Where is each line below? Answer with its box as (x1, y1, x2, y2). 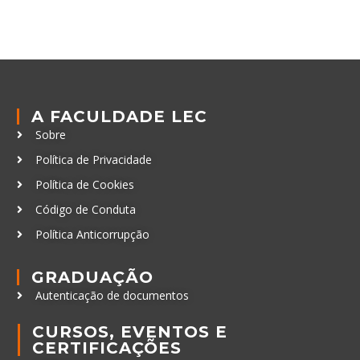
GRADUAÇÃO (31, 268, 153, 288)
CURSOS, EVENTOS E (32, 322, 227, 342)
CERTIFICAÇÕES (32, 338, 182, 358)
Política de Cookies (35, 177, 134, 193)
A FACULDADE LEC (31, 107, 207, 127)
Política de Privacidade (35, 152, 152, 168)
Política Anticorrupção (35, 227, 149, 243)
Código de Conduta (35, 202, 136, 218)
